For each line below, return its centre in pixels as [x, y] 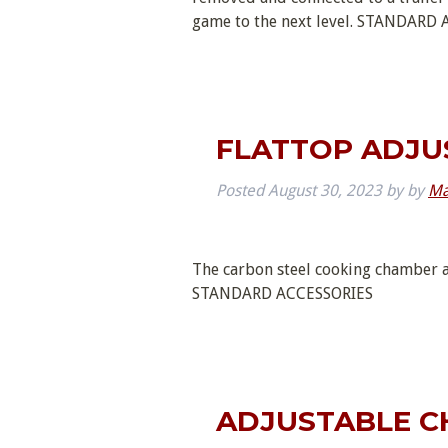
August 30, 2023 [325, 191]
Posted [242, 191]
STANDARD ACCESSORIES [282, 294]
